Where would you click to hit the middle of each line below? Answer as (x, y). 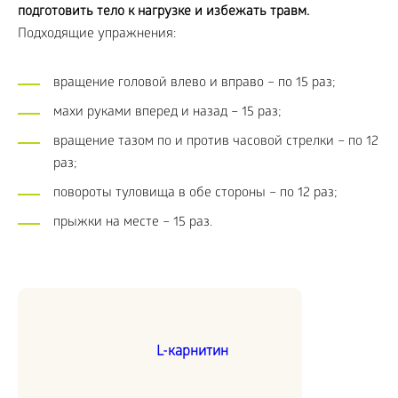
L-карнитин (192, 353)
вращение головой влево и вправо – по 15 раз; (195, 84)
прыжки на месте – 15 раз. (133, 223)
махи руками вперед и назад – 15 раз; (167, 113)
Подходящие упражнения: (97, 35)
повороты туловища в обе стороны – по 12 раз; (195, 194)
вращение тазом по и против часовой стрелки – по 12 (216, 143)
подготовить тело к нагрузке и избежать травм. (163, 13)
